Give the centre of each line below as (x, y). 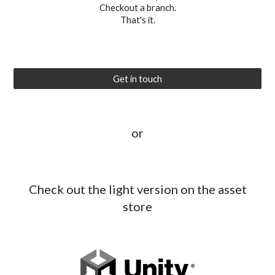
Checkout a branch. (137, 8)
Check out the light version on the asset (137, 189)
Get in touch (137, 79)
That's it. (137, 20)
